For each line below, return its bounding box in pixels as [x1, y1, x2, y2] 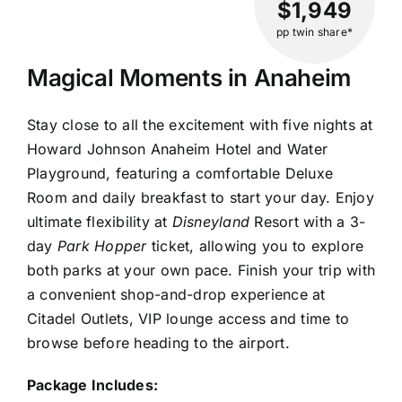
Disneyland [167, 212, 250, 231]
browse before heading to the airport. [27, 333, 290, 352]
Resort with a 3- [249, 212, 366, 231]
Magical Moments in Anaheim [27, 63, 351, 92]
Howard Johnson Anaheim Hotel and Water [27, 139, 328, 158]
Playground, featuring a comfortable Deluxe [27, 163, 334, 182]
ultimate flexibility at [27, 212, 168, 231]
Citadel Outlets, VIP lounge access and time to [27, 309, 350, 328]
